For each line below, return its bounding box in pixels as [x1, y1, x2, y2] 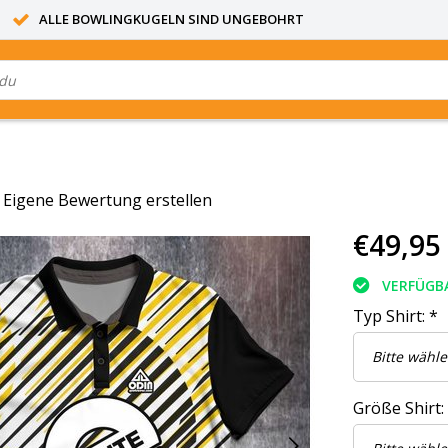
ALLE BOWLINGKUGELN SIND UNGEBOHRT [39, 10, 304, 28]
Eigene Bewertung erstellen [3, 189, 212, 212]
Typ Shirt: [353, 304, 429, 327]
